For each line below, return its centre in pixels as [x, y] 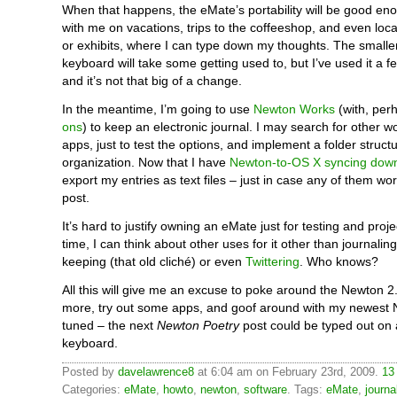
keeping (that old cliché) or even [154, 261]
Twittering [272, 261]
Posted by [90, 372]
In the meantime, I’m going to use [158, 109]
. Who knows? [339, 261]
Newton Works [294, 109]
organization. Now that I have [146, 162]
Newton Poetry [198, 325]
